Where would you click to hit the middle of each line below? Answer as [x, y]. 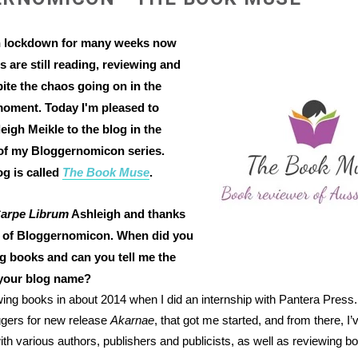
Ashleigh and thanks [127, 214]
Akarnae [133, 320]
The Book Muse [106, 172]
